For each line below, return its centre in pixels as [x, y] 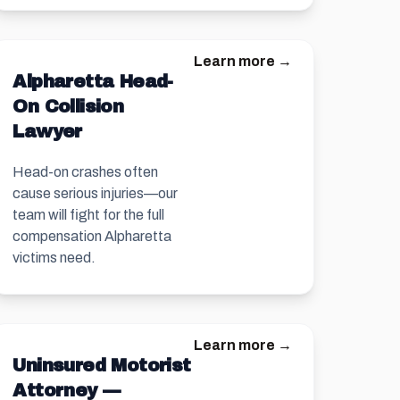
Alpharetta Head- [93, 81]
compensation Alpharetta [92, 236]
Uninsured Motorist [102, 365]
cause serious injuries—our [96, 193]
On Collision [68, 106]
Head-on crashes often [86, 172]
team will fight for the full [89, 215]
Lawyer [47, 131]
